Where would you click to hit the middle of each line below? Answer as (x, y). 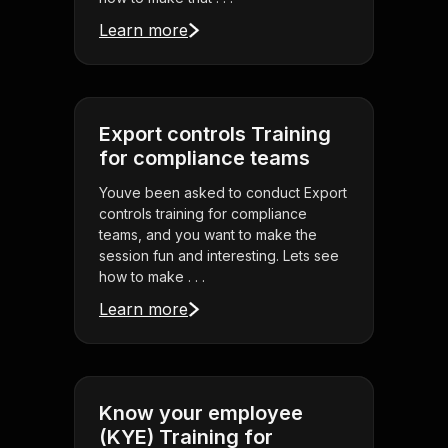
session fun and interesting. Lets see (219, 256)
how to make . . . (152, 277)
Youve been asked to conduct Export (223, 193)
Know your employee (201, 413)
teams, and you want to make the (208, 235)
